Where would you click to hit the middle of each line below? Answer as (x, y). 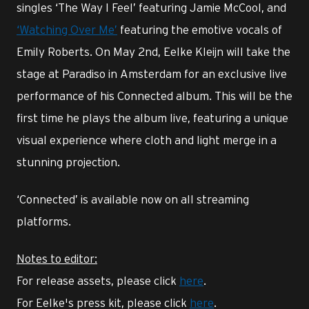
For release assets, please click (98, 280)
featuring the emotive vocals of (200, 29)
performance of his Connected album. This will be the (154, 96)
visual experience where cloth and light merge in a (147, 140)
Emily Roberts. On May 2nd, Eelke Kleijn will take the (153, 51)
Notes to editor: (57, 258)
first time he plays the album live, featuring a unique (152, 118)
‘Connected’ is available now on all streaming (133, 199)
